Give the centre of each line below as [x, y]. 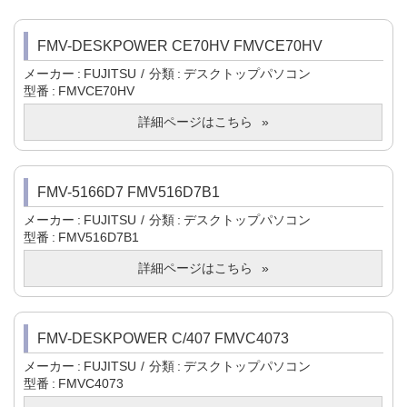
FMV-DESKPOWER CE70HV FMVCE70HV [180, 46]
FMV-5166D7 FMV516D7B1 [129, 193]
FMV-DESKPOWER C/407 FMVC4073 [163, 339]
